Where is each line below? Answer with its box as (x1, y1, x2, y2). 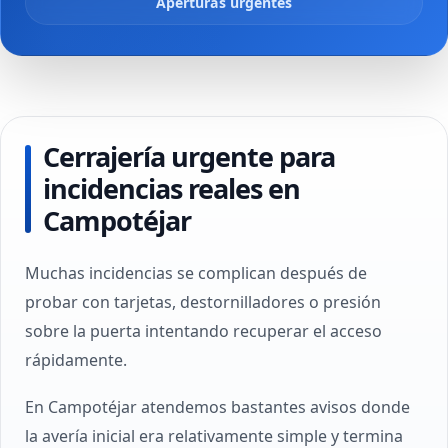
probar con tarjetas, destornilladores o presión (25, 291, 381, 313)
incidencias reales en (43, 170, 300, 207)
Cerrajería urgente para (43, 138, 335, 175)
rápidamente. (25, 349, 127, 371)
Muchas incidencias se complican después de (25, 262, 367, 284)
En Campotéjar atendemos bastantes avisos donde (25, 396, 410, 418)
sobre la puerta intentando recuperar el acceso (25, 320, 382, 342)
